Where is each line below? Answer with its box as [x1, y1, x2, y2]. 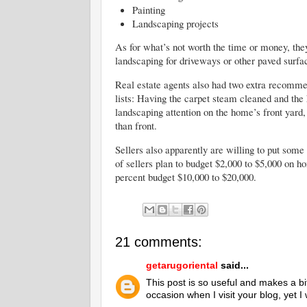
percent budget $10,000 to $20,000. [115, 170, 256, 184]
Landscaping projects [132, 16, 219, 30]
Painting [132, 2, 165, 16]
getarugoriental [146, 260, 218, 271]
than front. [115, 119, 157, 133]
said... [218, 260, 249, 271]
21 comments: [115, 234, 202, 250]
